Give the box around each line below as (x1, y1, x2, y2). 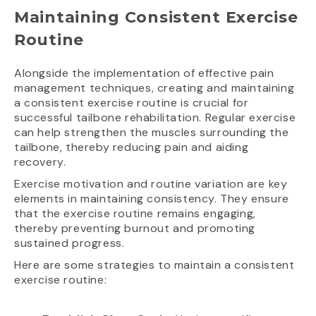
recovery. (14, 154, 66, 170)
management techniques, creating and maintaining (14, 80, 295, 96)
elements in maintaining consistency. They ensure (14, 191, 289, 207)
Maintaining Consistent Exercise (14, 8, 298, 28)
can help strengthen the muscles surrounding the (14, 125, 289, 140)
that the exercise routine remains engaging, (14, 206, 256, 221)
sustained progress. (14, 236, 125, 251)
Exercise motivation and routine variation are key (14, 176, 288, 192)
